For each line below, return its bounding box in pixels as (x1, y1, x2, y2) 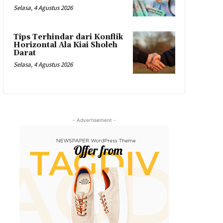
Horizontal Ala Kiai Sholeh (13, 40, 117, 50)
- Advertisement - (72, 116, 116, 123)
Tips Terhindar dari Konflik (13, 32, 123, 42)
